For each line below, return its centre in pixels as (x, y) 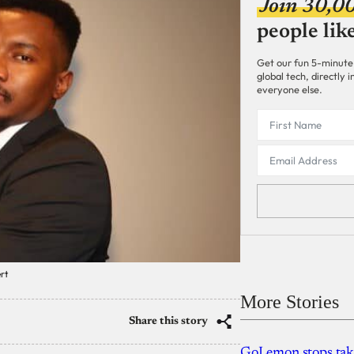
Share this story (168, 322)
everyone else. (290, 90)
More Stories (290, 301)
